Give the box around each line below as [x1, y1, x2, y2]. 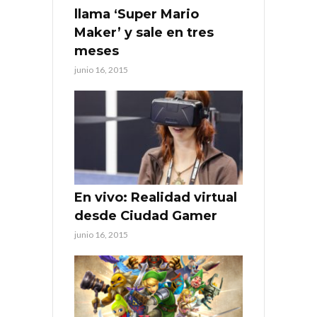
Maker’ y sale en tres [74, 24, 214, 40]
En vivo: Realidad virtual [74, 190, 237, 206]
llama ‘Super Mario [74, 6, 199, 22]
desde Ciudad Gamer [74, 208, 217, 224]
